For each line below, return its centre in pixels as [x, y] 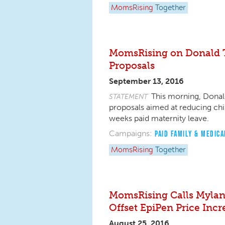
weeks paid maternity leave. [161, 118]
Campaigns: [131, 133]
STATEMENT [128, 96]
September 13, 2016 [146, 81]
